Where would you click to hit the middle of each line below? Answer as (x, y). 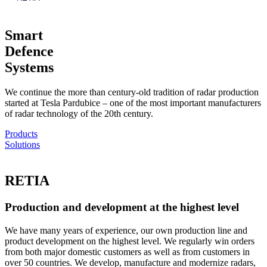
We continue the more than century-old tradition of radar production (132, 92)
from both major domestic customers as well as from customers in (127, 252)
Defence (29, 51)
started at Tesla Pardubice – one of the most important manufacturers (133, 103)
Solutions (22, 145)
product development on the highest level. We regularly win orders (130, 241)
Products (21, 134)
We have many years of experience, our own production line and (126, 230)
